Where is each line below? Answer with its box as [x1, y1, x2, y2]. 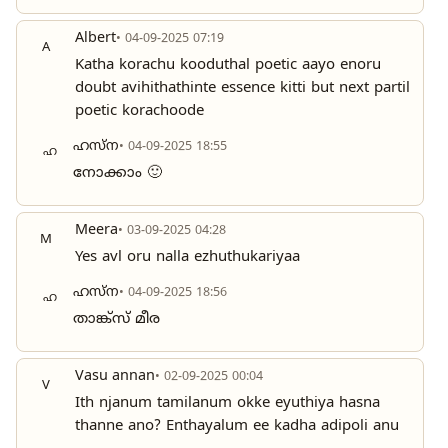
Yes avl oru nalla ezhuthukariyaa [75, 248, 300, 268]
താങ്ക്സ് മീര [73, 310, 160, 330]
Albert [75, 30, 116, 49]
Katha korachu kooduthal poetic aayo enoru [75, 56, 381, 76]
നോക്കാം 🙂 [73, 164, 162, 184]
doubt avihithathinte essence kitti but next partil [75, 79, 410, 99]
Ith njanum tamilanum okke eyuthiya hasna [75, 394, 380, 414]
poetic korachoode [75, 102, 204, 122]
